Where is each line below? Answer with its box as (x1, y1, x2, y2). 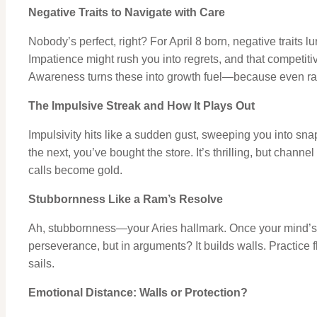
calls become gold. (28, 163, 122, 176)
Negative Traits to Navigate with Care (28, 6, 225, 18)
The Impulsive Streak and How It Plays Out (28, 99, 255, 112)
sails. (28, 257, 54, 270)
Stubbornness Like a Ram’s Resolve (28, 192, 223, 205)
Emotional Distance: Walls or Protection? (28, 286, 248, 299)
